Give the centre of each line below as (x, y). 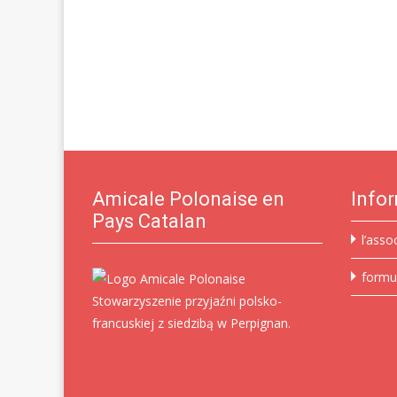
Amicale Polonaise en (188, 199)
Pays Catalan (149, 221)
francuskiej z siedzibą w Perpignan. (191, 323)
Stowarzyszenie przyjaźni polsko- (187, 300)
